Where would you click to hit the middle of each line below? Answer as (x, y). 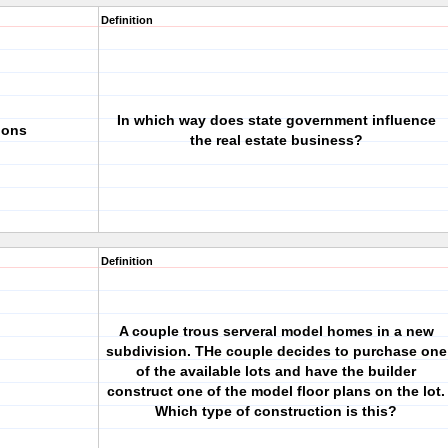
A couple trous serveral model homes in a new (276, 331)
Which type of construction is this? (276, 411)
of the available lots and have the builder (276, 371)
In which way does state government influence (276, 120)
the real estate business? (276, 140)
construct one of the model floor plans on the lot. (276, 391)
